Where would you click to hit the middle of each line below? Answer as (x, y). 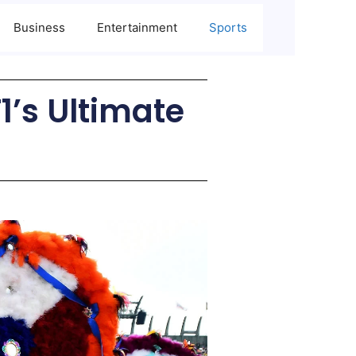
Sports (228, 27)
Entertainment (137, 27)
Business (39, 27)
